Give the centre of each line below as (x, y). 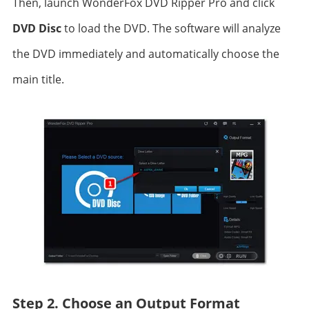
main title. (38, 79)
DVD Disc (37, 28)
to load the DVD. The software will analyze (171, 28)
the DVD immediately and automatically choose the (146, 54)
